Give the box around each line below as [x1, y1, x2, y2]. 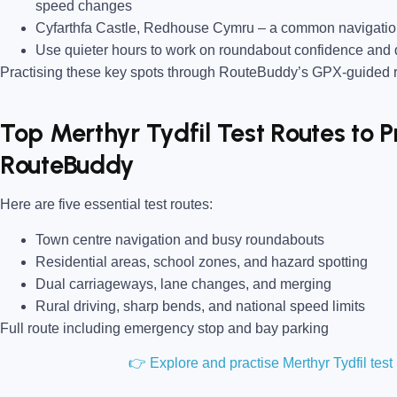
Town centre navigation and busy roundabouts [35, 231, 324, 247]
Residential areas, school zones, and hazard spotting [35, 253, 368, 269]
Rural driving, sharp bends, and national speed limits [35, 298, 365, 314]
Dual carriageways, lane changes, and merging [35, 276, 331, 292]
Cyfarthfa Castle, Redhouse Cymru [35, 20, 254, 36]
